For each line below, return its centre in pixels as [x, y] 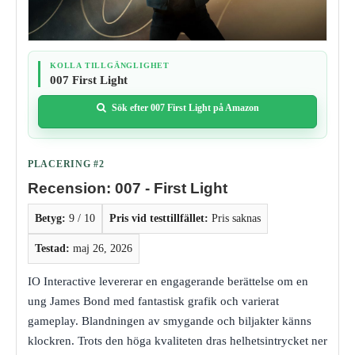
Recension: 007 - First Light [128, 188]
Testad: [52, 248]
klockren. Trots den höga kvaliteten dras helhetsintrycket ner [177, 340]
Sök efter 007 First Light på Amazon [185, 107]
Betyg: [50, 218]
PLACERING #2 [66, 164]
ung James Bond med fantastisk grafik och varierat [153, 301]
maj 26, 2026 [101, 248]
